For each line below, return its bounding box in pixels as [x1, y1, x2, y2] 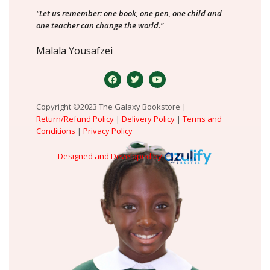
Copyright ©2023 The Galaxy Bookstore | [36, 101, 186, 113]
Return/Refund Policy [36, 113, 114, 125]
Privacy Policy [83, 125, 134, 137]
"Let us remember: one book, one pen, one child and [36, 8, 222, 19]
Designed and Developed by [58, 151, 162, 162]
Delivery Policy [122, 113, 175, 125]
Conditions [36, 125, 75, 137]
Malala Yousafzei [36, 44, 113, 58]
